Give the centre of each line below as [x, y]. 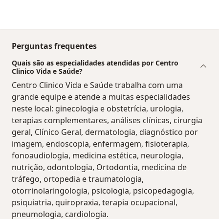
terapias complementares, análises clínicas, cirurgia [107, 120]
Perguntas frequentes [54, 46]
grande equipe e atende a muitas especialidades [101, 97]
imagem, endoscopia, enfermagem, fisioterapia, [100, 144]
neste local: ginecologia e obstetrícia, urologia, [98, 109]
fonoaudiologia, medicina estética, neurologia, [98, 156]
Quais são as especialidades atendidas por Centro [95, 63]
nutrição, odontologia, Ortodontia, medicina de [99, 167]
